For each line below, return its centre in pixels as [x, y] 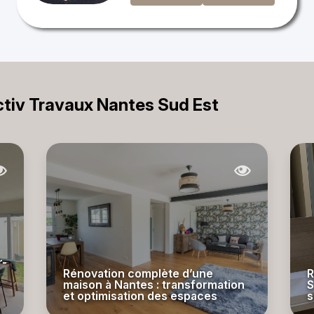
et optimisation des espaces [140, 296]
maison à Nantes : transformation [154, 285]
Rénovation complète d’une [138, 273]
